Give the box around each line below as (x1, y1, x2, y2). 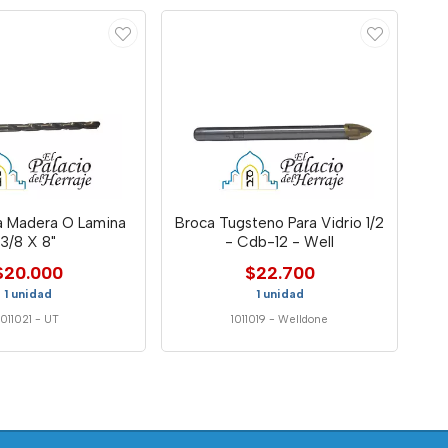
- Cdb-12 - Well (225, 232, 335, 251)
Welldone (278, 312, 329, 326)
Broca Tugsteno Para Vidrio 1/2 (175, 213, 385, 232)
